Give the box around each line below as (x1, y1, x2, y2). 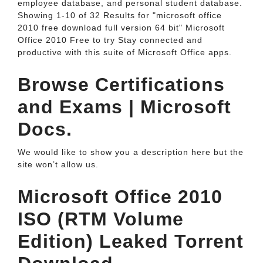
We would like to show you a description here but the (18, 147, 244, 157)
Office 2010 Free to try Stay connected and (18, 35, 203, 45)
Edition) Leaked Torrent (18, 231, 244, 252)
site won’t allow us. (18, 160, 99, 169)
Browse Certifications (18, 74, 225, 95)
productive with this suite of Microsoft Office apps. (18, 48, 232, 57)
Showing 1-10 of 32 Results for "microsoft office (18, 11, 222, 20)
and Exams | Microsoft (18, 96, 231, 117)
